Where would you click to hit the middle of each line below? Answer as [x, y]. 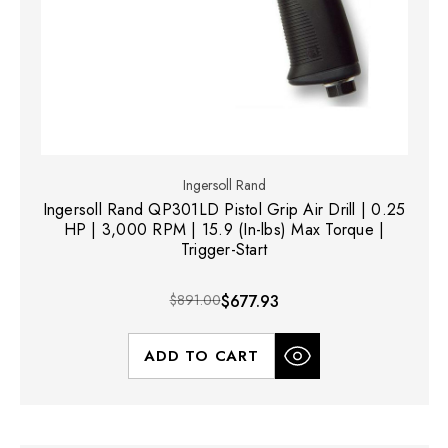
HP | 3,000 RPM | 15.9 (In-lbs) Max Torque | [224, 229]
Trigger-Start [224, 249]
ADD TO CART [201, 355]
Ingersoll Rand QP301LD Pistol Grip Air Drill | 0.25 [224, 209]
